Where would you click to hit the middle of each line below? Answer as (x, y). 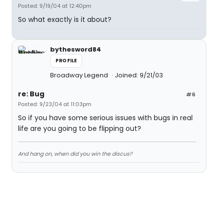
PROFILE (66, 60)
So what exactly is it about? (65, 19)
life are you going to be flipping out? (80, 128)
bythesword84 (76, 49)
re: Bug (31, 94)
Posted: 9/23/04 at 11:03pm (55, 104)
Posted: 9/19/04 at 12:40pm (55, 6)
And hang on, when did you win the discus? (75, 154)
